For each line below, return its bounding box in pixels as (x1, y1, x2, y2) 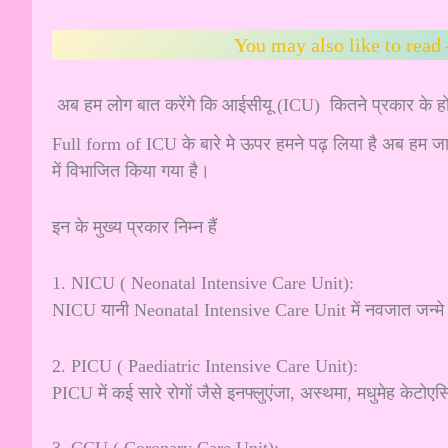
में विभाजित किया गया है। (52, 161, 210, 182)
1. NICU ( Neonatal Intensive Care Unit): (52, 272, 354, 293)
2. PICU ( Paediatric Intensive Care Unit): (52, 355, 358, 376)
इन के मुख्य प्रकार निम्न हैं (52, 216, 217, 237)
